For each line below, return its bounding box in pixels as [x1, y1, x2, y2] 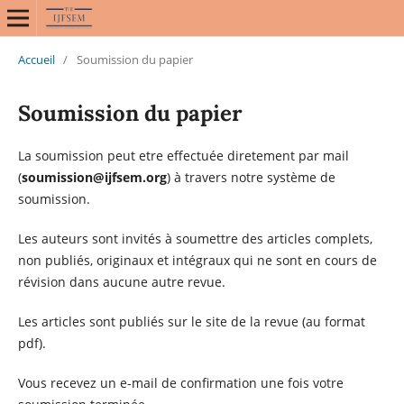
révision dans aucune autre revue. [17, 272, 225, 290]
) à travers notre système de [166, 168, 335, 186]
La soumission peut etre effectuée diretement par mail [17, 146, 349, 164]
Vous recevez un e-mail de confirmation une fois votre [17, 374, 344, 391]
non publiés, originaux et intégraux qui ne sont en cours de [17, 251, 377, 269]
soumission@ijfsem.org [21, 168, 167, 186]
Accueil [17, 50, 55, 68]
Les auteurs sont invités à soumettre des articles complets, [17, 229, 372, 247]
